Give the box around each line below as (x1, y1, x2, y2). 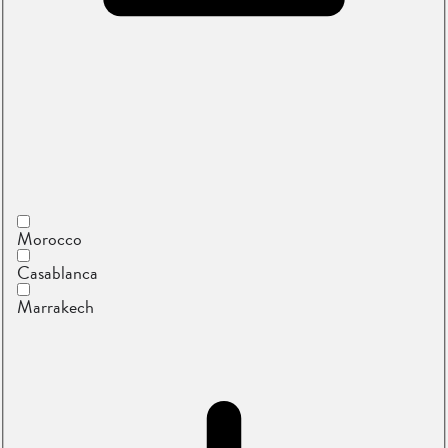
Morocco (17, 224, 83, 252)
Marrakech (17, 292, 95, 320)
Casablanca (17, 258, 99, 286)
